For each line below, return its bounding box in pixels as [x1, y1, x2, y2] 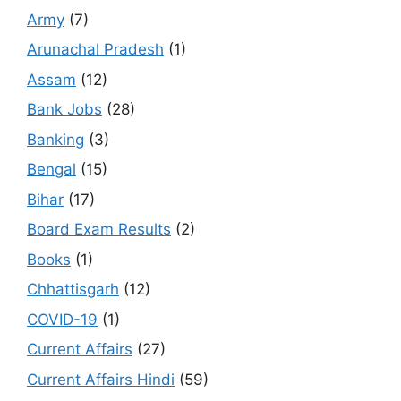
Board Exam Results [27, 220, 171, 238]
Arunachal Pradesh [27, 40, 164, 58]
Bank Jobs [27, 100, 102, 118]
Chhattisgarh [27, 280, 119, 298]
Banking [27, 130, 84, 149]
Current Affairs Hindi [27, 370, 175, 388]
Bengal [27, 160, 76, 178]
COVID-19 [27, 310, 98, 328]
